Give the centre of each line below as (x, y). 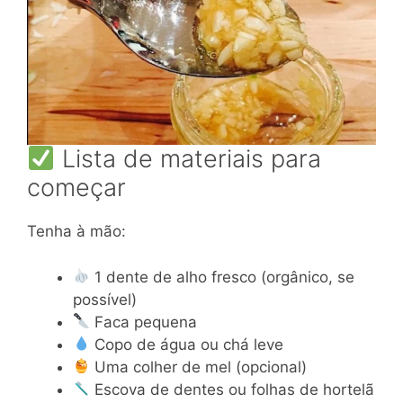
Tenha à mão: (76, 232)
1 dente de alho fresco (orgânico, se (223, 277)
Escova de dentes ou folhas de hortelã (233, 389)
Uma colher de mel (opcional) (199, 367)
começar (76, 188)
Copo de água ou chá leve (187, 344)
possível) (105, 299)
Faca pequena (144, 322)
